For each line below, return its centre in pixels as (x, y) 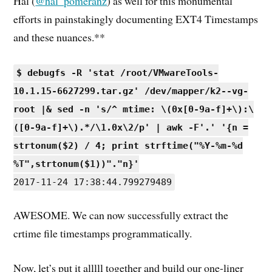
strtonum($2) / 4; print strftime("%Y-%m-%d (128, 145)
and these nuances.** (59, 37)
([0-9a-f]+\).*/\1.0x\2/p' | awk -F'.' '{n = (131, 127)
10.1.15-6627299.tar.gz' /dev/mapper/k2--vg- (131, 91)
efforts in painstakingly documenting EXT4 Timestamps (136, 19)
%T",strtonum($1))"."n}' (76, 164)
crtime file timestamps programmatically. (103, 233)
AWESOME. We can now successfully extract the (121, 215)
